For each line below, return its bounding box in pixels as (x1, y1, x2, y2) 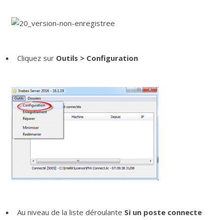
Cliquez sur (17, 53, 56, 63)
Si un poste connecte (124, 207, 202, 218)
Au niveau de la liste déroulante (17, 207, 124, 218)
